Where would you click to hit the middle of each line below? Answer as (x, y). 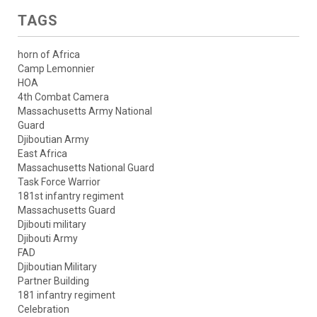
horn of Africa (49, 54)
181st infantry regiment (71, 196)
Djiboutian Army (53, 139)
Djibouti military (52, 224)
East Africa (42, 153)
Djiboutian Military (57, 266)
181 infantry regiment (67, 295)
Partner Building (53, 281)
